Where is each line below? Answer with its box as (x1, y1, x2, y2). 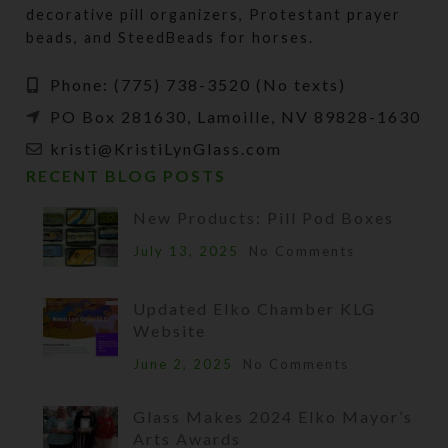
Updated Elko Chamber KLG (133, 298, 377, 318)
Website (133, 320, 207, 340)
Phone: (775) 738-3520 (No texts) (45, 74, 347, 94)
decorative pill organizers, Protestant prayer (26, 5, 402, 23)
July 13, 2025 (133, 242, 240, 259)
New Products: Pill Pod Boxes (133, 207, 395, 227)
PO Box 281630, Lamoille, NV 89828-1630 (45, 106, 422, 126)
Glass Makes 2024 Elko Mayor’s (133, 406, 414, 426)
